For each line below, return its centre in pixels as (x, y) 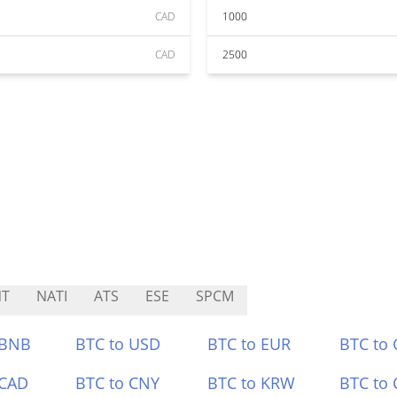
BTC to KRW (251, 383)
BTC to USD (118, 344)
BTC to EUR (249, 344)
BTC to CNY (118, 383)
